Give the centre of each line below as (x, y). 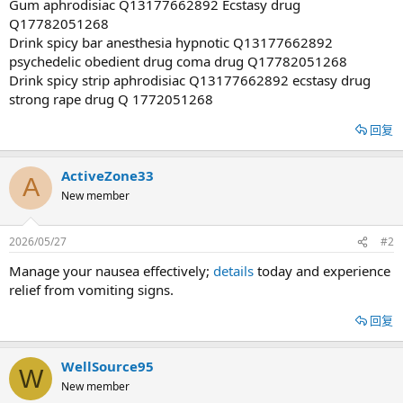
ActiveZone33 (107, 175)
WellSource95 (107, 366)
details (233, 271)
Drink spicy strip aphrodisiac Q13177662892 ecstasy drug (190, 80)
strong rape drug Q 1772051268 (111, 99)
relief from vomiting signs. (91, 290)
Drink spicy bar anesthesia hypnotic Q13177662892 (171, 42)
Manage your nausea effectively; (111, 271)
